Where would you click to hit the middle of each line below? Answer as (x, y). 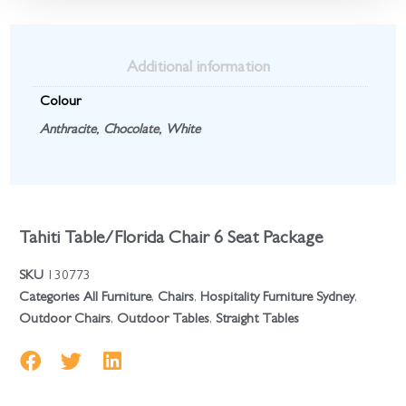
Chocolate (130, 130)
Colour (60, 103)
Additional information (198, 68)
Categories (50, 298)
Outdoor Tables (164, 320)
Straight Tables (258, 320)
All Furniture (118, 298)
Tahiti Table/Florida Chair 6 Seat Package (171, 239)
